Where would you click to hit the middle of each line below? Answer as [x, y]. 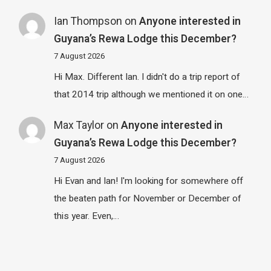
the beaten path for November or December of [147, 199]
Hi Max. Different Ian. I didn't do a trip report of [147, 77]
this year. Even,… [86, 216]
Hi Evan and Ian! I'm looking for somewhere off [148, 181]
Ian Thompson [88, 21]
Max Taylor [79, 125]
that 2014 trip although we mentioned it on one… [151, 95]
